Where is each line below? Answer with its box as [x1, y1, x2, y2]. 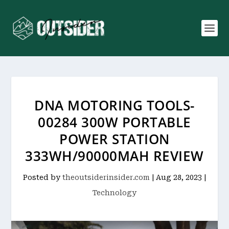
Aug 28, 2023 [156, 173, 202, 181]
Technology [93, 189, 136, 197]
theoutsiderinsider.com [62, 173, 150, 181]
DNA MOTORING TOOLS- [34, 96, 195, 114]
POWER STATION [59, 130, 170, 148]
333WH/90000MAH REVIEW [25, 147, 204, 165]
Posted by [23, 173, 62, 181]
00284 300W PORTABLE [38, 113, 191, 131]
